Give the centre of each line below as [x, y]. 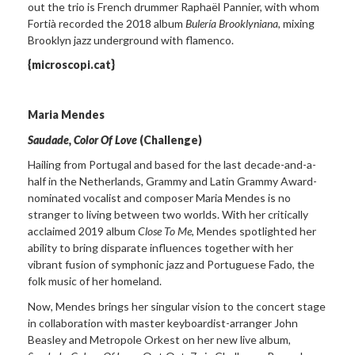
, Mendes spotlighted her [254, 231]
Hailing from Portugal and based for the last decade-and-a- [172, 165]
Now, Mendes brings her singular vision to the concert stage [177, 306]
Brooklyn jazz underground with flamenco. [131, 40]
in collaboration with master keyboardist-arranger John [163, 323]
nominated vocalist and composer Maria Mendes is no [159, 198]
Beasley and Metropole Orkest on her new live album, [159, 339]
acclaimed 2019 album [83, 231]
